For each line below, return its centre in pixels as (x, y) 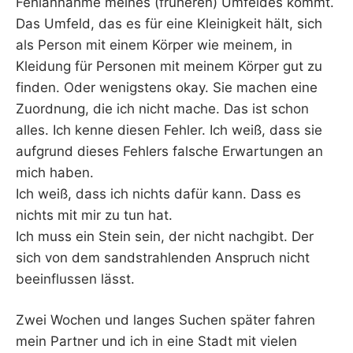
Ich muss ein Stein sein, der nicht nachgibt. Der (165, 236)
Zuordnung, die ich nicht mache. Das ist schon (162, 108)
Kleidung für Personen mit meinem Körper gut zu (169, 66)
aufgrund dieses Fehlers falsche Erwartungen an (169, 151)
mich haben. (55, 172)
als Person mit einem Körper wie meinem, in (154, 45)
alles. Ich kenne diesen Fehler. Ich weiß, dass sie (169, 130)
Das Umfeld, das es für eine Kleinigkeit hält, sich (169, 23)
